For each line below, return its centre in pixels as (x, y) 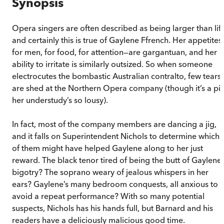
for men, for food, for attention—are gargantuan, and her (114, 52)
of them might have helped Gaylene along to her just (107, 148)
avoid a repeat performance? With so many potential (108, 196)
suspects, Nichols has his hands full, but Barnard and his (112, 208)
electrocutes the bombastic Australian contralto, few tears (116, 76)
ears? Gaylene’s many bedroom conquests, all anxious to (115, 184)
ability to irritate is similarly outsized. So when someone (112, 64)
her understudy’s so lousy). (60, 100)
